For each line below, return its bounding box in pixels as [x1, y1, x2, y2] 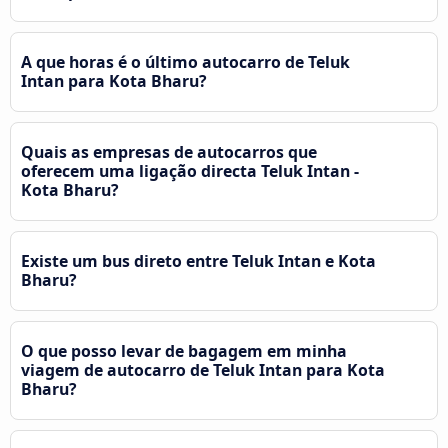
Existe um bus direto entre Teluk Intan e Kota [21, 249, 376, 272]
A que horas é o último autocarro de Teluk [21, 50, 350, 73]
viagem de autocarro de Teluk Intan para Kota [21, 358, 385, 381]
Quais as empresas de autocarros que [21, 140, 317, 163]
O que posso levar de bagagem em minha [21, 339, 347, 362]
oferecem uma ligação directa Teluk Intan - [21, 159, 359, 182]
